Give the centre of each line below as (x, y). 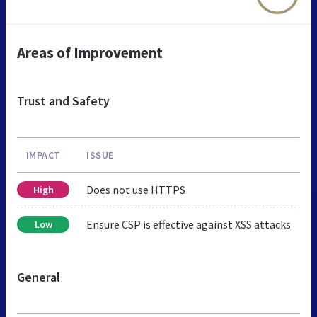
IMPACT (43, 155)
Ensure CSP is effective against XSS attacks (189, 224)
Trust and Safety (63, 100)
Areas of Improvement (90, 52)
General (39, 277)
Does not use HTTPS (136, 189)
